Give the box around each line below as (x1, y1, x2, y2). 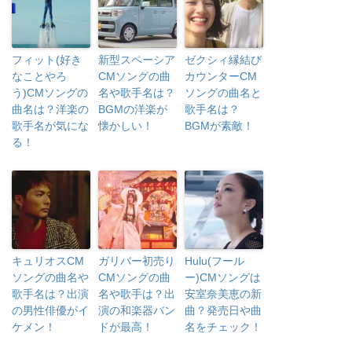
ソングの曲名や (12, 270, 89, 284)
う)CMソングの (12, 86, 88, 99)
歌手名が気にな (12, 119, 89, 132)
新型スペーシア (98, 53, 175, 66)
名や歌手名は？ (98, 86, 175, 99)
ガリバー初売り (98, 254, 175, 267)
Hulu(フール (185, 254, 244, 267)
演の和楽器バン (98, 303, 175, 317)
